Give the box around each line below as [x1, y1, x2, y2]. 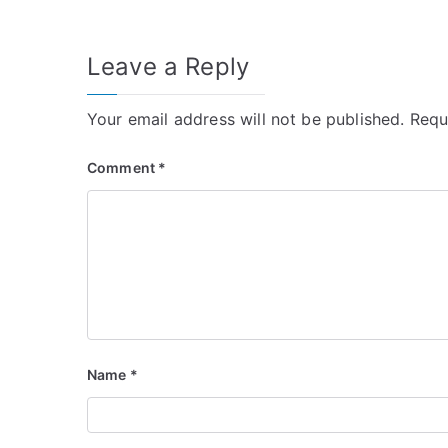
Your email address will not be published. [87, 109, 405, 130]
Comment [87, 159, 159, 177]
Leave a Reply [87, 52, 250, 82]
